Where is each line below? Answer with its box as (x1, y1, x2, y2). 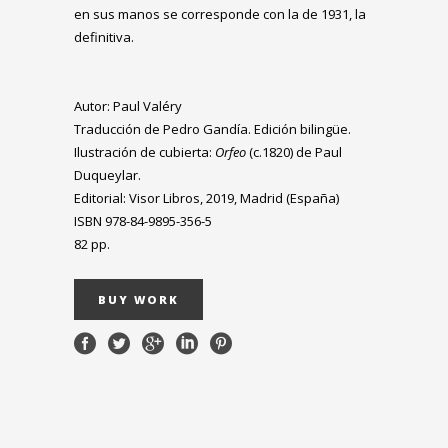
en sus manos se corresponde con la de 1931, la (74, 5, 366, 24)
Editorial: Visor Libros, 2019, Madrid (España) (74, 189, 339, 208)
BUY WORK (98, 292, 179, 308)
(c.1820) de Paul (246, 143, 342, 162)
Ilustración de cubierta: (74, 143, 215, 162)
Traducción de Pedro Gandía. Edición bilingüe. (74, 120, 351, 139)
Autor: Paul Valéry (74, 97, 182, 116)
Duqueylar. (74, 166, 141, 185)
